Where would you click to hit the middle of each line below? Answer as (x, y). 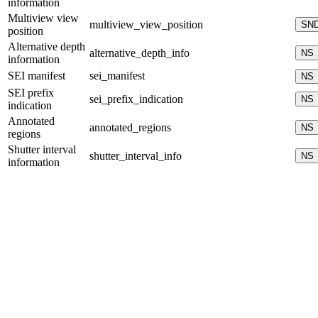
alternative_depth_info (139, 53)
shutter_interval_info (136, 156)
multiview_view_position (146, 25)
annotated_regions (130, 128)
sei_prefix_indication (136, 99)
